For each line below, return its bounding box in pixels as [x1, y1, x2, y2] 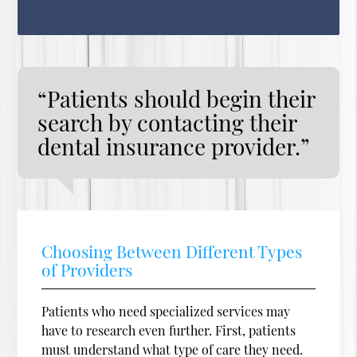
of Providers [41, 257, 133, 280]
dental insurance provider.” [37, 131, 311, 161]
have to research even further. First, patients [41, 321, 296, 339]
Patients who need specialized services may [41, 302, 291, 320]
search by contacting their [37, 107, 297, 137]
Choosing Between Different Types [41, 239, 303, 262]
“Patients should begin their [37, 83, 316, 113]
